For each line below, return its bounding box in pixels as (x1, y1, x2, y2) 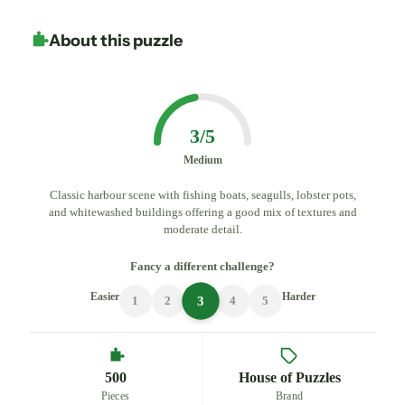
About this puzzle (49, 30, 183, 51)
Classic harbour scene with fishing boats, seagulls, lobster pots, (49, 187, 356, 202)
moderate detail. (163, 221, 242, 236)
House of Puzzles (238, 370, 341, 386)
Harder (281, 290, 316, 302)
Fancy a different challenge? (130, 259, 275, 273)
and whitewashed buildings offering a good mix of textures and (48, 204, 357, 219)
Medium (183, 153, 222, 166)
